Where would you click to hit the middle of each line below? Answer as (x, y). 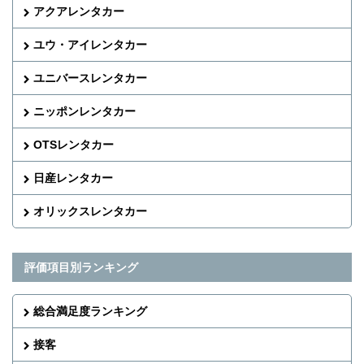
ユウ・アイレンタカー (90, 44)
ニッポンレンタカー (84, 111)
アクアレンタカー (79, 11)
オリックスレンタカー (90, 211)
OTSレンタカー (74, 144)
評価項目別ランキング (81, 267)
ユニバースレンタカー (90, 78)
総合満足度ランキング (90, 311)
